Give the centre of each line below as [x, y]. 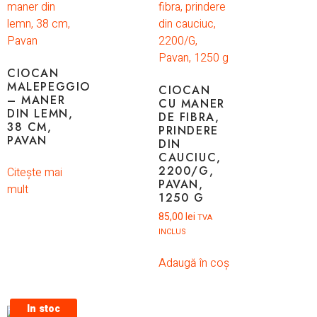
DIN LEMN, [40, 114]
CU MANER [192, 104]
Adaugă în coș [194, 264]
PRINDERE [189, 131]
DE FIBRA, [189, 117]
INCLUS [172, 232]
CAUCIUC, [190, 158]
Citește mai [35, 173]
